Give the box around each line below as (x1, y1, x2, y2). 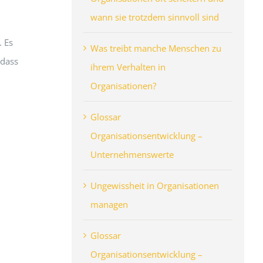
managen (90, 198, 128, 210)
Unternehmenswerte (90, 148, 174, 160)
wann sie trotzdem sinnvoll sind (90, 11, 219, 23)
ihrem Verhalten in (90, 60, 166, 73)
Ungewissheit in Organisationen (90, 179, 219, 191)
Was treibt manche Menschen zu (90, 42, 221, 54)
